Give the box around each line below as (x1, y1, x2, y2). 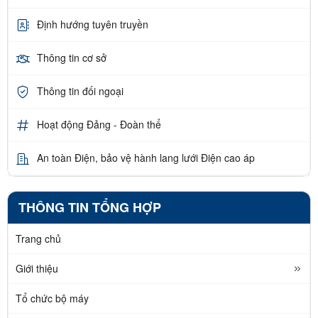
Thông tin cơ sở (37, 50, 106, 65)
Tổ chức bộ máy (16, 290, 89, 305)
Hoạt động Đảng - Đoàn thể (37, 117, 161, 132)
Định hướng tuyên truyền (37, 17, 148, 32)
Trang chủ (16, 231, 61, 246)
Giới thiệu (16, 261, 58, 275)
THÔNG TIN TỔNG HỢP (18, 197, 161, 216)
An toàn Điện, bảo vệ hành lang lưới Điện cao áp (37, 150, 255, 165)
